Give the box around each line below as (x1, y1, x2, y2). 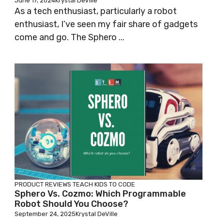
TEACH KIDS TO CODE (73, 181, 135, 188)
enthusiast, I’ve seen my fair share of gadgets (15, 19, 198, 30)
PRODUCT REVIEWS (15, 181, 71, 188)
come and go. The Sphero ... (15, 32, 124, 43)
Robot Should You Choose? (15, 199, 128, 210)
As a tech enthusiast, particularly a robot (15, 6, 177, 17)
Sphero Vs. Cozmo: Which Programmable (15, 188, 186, 200)
